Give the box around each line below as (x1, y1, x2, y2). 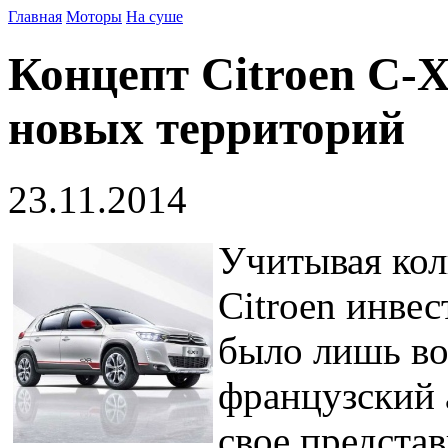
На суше (126, 8, 183, 25)
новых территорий (8, 102, 405, 155)
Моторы (66, 8, 122, 25)
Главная (8, 8, 62, 25)
